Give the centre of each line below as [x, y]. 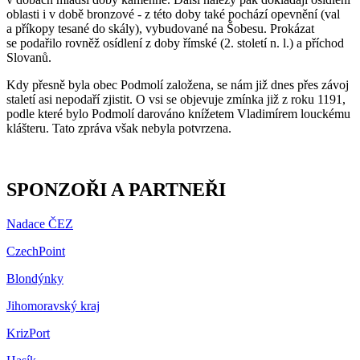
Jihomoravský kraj [53, 305]
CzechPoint [36, 251]
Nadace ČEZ [40, 223]
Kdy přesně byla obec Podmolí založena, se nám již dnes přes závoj [178, 84]
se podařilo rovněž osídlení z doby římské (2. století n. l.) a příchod [175, 43]
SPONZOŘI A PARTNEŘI [116, 189]
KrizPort [28, 333]
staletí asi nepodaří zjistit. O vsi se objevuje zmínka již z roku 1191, [176, 99]
